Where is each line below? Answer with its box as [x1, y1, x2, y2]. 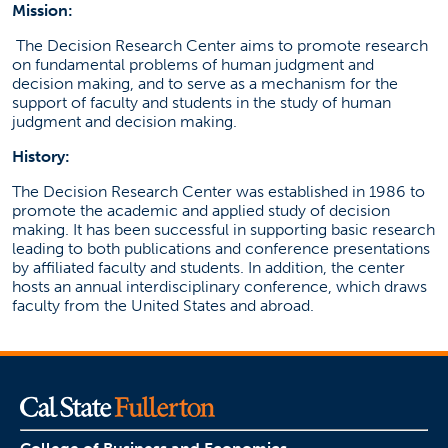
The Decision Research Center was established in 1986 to [12, 181, 425, 201]
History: [12, 146, 70, 166]
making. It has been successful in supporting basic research [12, 219, 435, 239]
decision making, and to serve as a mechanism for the [12, 73, 398, 93]
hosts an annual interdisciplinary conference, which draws [12, 276, 427, 296]
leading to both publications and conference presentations [12, 238, 430, 258]
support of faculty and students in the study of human [12, 92, 391, 112]
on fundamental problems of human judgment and [12, 54, 374, 74]
